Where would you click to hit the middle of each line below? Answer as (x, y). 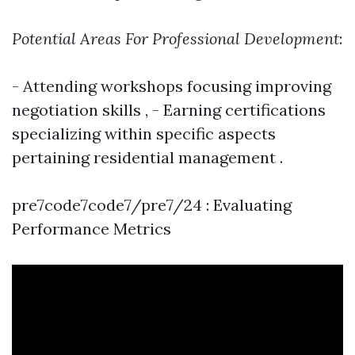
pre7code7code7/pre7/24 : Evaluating (152, 205)
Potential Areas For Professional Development (176, 38)
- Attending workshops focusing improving (172, 86)
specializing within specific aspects (144, 134)
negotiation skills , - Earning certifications (169, 110)
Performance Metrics (92, 229)
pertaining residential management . (147, 157)
